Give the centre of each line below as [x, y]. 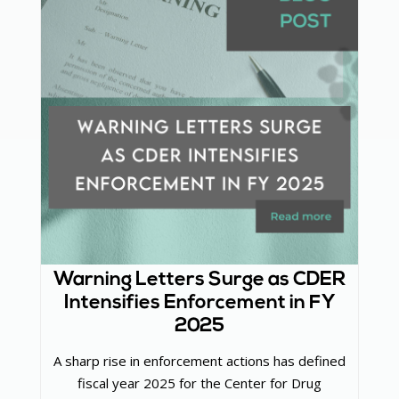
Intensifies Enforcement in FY [199, 304]
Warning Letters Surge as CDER [199, 281]
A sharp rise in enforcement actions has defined [199, 360]
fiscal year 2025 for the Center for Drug [199, 383]
